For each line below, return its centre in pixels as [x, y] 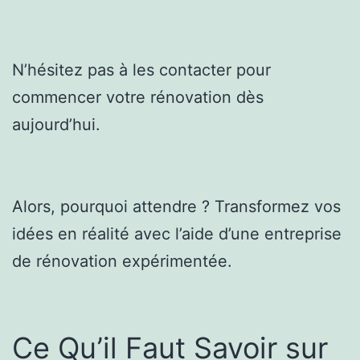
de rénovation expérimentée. [122, 261]
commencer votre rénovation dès [138, 97]
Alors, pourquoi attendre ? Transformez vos [176, 206]
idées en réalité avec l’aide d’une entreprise [177, 233]
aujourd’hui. [56, 124]
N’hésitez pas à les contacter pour [141, 70]
